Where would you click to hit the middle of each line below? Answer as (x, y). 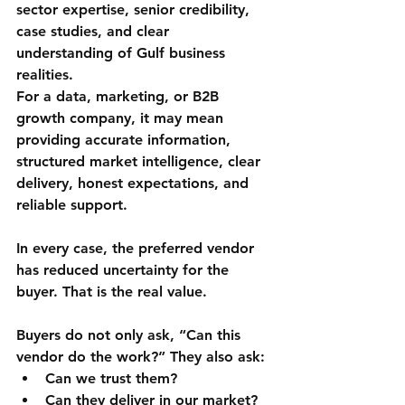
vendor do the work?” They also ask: (141, 357)
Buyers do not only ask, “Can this (131, 335)
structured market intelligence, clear (141, 162)
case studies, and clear (95, 32)
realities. (45, 75)
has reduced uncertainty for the (125, 270)
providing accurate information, (126, 140)
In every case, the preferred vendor (137, 249)
